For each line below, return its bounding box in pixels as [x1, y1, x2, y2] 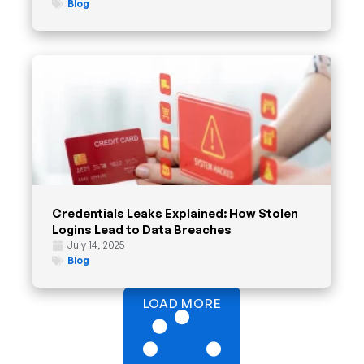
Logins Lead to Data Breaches [52, 222, 232, 237]
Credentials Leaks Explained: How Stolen [52, 206, 298, 221]
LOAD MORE [142, 296, 222, 312]
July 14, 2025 [67, 239, 124, 252]
